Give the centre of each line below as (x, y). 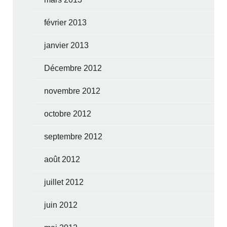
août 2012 (62, 159)
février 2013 (66, 22)
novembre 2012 (72, 91)
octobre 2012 (68, 113)
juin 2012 (61, 205)
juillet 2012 (64, 182)
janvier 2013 (67, 45)
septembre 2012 (73, 136)
